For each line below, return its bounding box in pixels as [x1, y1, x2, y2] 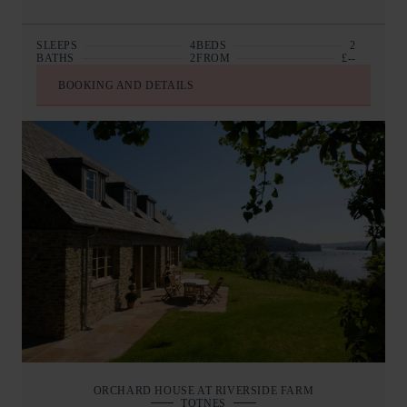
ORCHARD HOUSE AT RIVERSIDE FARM [93, 383, 314, 397]
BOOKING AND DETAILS [58, 79, 194, 93]
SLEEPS [36, 39, 78, 53]
